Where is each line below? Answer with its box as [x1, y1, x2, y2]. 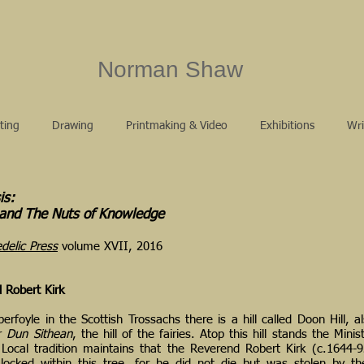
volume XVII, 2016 [58, 240, 162, 253]
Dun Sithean [6, 328, 72, 340]
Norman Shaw [97, 57, 243, 82]
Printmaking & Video [126, 120, 227, 132]
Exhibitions [260, 120, 314, 132]
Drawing [52, 120, 93, 132]
